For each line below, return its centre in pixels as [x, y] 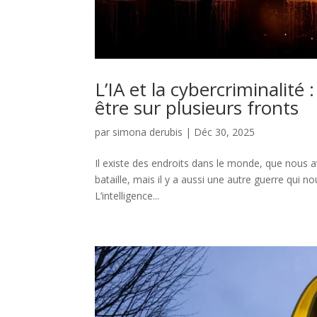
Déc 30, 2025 [225, 132]
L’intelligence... [127, 196]
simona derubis [148, 132]
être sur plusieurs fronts [197, 108]
